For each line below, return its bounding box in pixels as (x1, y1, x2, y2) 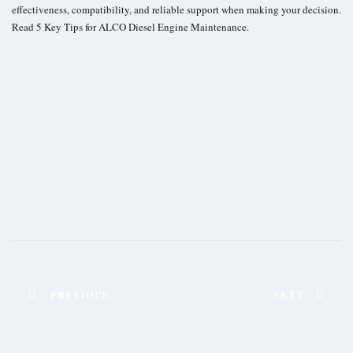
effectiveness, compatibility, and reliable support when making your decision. (12, 2, 341, 17)
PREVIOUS (50, 286, 109, 302)
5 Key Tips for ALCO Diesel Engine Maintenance (36, 19, 247, 34)
